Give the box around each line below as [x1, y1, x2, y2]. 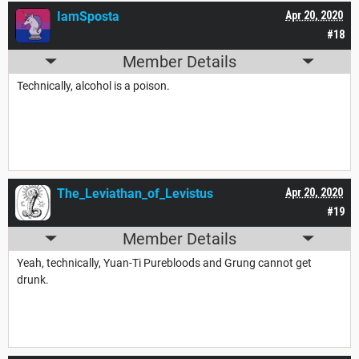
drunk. [17, 272, 51, 286]
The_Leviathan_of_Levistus [57, 185, 213, 201]
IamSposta [57, 8, 119, 24]
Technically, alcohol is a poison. [17, 79, 170, 92]
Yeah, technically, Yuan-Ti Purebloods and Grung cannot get [17, 256, 312, 269]
